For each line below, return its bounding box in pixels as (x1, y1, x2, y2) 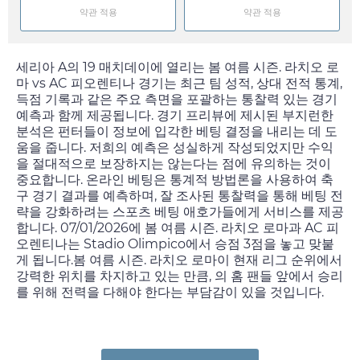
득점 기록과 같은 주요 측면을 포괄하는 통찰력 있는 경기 (16, 92, 337, 108)
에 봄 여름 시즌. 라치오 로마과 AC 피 (129, 220, 339, 236)
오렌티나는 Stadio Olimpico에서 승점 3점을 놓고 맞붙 (16, 236, 334, 252)
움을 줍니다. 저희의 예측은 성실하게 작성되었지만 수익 (16, 140, 333, 156)
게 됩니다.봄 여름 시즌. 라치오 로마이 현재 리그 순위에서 (16, 252, 342, 268)
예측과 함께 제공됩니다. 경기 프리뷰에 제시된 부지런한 (16, 108, 333, 124)
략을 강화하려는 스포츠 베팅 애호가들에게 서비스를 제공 (16, 204, 344, 220)
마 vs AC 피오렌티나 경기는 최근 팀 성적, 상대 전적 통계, (16, 76, 342, 92)
